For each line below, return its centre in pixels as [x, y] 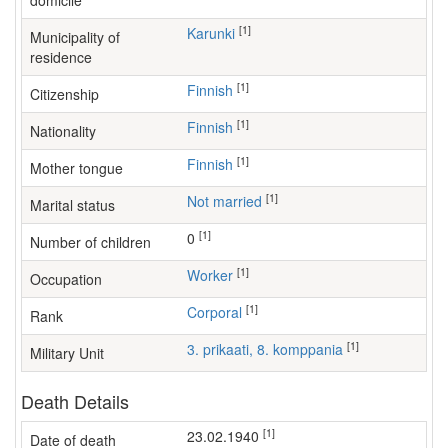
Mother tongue [76, 168]
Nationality [63, 131]
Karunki [215, 33]
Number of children [90, 242]
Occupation [66, 279]
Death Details [75, 401]
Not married [229, 201]
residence [61, 57]
